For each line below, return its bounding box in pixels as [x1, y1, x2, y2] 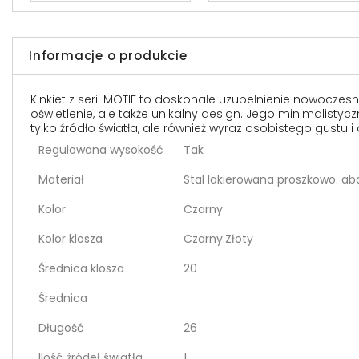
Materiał [38, 171, 84, 188]
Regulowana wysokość [38, 142, 163, 159]
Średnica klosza [38, 260, 124, 277]
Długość [38, 320, 84, 337]
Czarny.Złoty [184, 231, 253, 248]
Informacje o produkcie [29, 47, 188, 65]
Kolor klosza [38, 231, 103, 248]
